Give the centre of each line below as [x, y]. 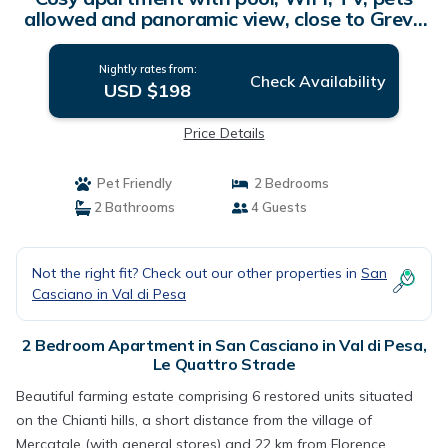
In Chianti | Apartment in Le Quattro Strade [224, 39]
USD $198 [148, 90]
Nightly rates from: [147, 69]
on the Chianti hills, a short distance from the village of [194, 420]
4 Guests [277, 207]
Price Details [224, 133]
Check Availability [317, 81]
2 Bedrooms [288, 183]
